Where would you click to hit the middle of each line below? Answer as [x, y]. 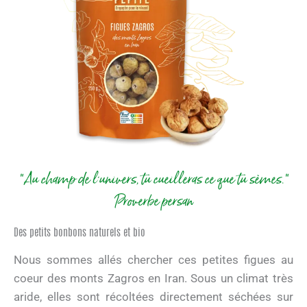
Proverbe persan [153, 201]
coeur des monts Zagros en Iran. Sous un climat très [153, 278]
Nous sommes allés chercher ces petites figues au [153, 259]
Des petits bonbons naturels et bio [79, 233]
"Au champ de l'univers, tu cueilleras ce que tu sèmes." [153, 179]
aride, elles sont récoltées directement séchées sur [153, 296]
